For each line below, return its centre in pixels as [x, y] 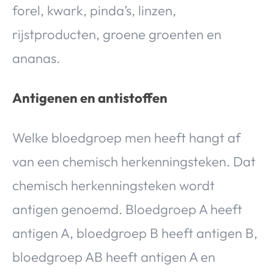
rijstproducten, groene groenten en [117, 35]
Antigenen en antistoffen [90, 98]
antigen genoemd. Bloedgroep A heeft [127, 209]
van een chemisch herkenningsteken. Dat [134, 162]
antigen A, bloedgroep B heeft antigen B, [135, 233]
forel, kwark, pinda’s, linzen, [94, 11]
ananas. [36, 58]
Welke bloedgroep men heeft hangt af [127, 138]
